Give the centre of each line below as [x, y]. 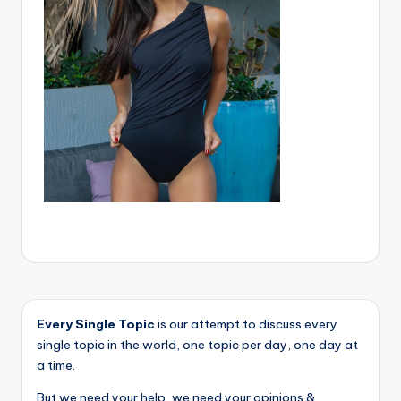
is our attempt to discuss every [246, 324]
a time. [56, 365]
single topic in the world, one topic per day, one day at [197, 345]
